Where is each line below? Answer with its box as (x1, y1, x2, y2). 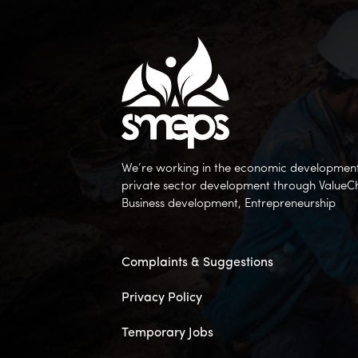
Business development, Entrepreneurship (121, 197, 336, 210)
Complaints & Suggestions (121, 256, 273, 269)
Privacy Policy (121, 291, 202, 304)
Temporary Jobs (121, 326, 213, 340)
